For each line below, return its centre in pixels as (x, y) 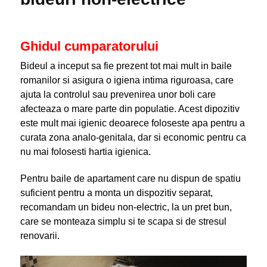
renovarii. (40, 235)
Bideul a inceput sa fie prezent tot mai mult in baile (126, 66)
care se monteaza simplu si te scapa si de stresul (123, 221)
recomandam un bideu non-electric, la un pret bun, (126, 207)
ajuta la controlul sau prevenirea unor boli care (118, 94)
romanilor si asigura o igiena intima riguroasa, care (127, 80)
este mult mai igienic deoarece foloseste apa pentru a (132, 123)
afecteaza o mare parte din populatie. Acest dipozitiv (130, 108)
